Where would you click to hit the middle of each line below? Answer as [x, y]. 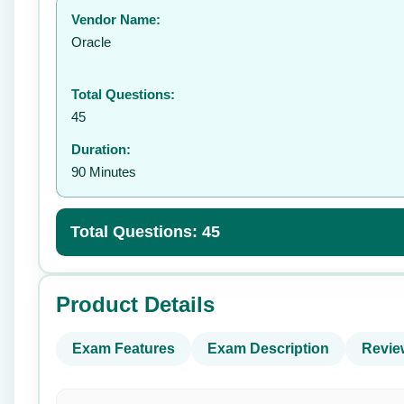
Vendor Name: [116, 19]
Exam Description [268, 349]
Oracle [91, 42]
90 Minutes [104, 172]
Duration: [101, 149]
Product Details [135, 304]
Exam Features [124, 349]
